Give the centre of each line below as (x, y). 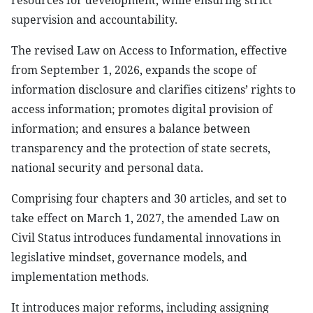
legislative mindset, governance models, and (129, 257)
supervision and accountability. (94, 20)
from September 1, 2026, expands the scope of (134, 70)
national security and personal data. (107, 168)
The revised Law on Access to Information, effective (149, 50)
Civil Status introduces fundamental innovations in (146, 238)
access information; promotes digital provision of (142, 109)
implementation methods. (80, 277)
